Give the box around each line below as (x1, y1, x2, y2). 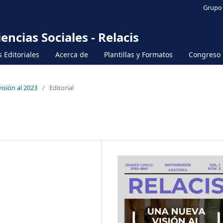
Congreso (189, 49, 221, 59)
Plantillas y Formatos (104, 49, 173, 59)
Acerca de (55, 49, 88, 59)
